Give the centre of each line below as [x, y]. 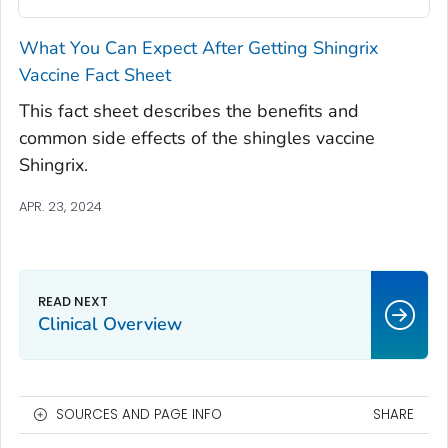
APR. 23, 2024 [60, 206]
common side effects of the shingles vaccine [197, 138]
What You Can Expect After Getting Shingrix [198, 48]
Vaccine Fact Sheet [95, 75]
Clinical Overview [110, 324]
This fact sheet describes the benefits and [189, 111]
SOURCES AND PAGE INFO [139, 414]
